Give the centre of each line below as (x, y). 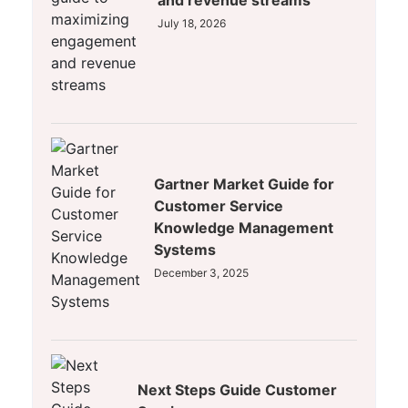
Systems (185, 250)
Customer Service (219, 206)
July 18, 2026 (192, 24)
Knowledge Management (244, 228)
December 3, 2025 (201, 273)
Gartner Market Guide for (244, 184)
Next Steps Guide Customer (237, 390)
